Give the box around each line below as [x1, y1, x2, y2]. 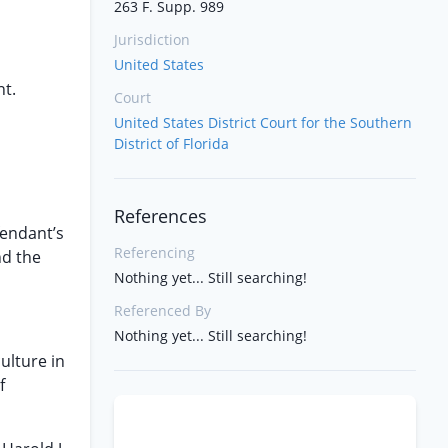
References [114, 204, 207, 228]
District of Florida [114, 134, 229, 153]
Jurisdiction [114, 30, 190, 49]
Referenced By [114, 301, 211, 320]
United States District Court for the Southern [114, 113, 412, 132]
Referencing [114, 243, 195, 262]
